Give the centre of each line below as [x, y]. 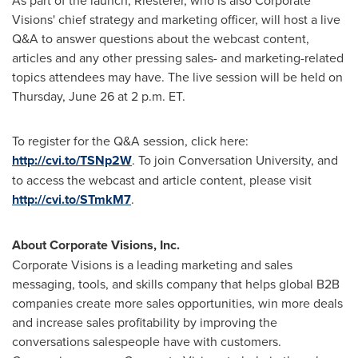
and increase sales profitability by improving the [145, 322]
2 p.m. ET [157, 95]
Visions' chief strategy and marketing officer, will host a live [176, 19]
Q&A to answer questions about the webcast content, [161, 38]
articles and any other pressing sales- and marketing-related [178, 57]
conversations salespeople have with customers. [147, 341]
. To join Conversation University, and [235, 159]
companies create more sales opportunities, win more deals [177, 302]
